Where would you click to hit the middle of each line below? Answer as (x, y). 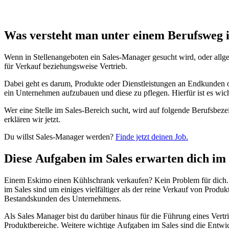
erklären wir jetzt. (32, 119)
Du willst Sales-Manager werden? (60, 136)
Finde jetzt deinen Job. (152, 136)
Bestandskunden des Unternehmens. (63, 198)
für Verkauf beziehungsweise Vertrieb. (66, 66)
